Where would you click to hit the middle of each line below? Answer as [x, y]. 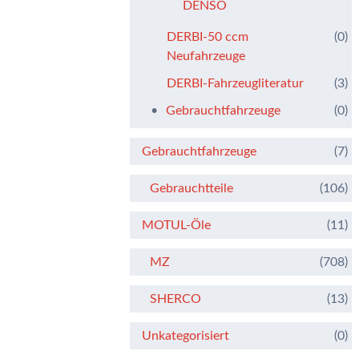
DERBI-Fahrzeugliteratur [235, 83]
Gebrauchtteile [192, 188]
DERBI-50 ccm [208, 36]
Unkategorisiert [186, 335]
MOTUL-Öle [177, 225]
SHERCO [175, 298]
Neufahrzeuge [206, 56]
